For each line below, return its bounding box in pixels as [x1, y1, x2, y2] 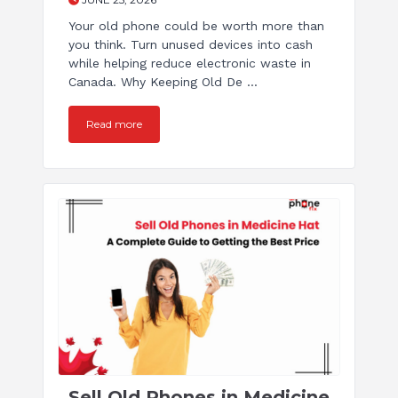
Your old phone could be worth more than [68, 19, 324, 34]
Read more [86, 117, 142, 131]
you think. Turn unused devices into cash [68, 37, 313, 52]
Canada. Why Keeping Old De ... [68, 75, 258, 90]
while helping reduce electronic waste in [68, 56, 311, 71]
